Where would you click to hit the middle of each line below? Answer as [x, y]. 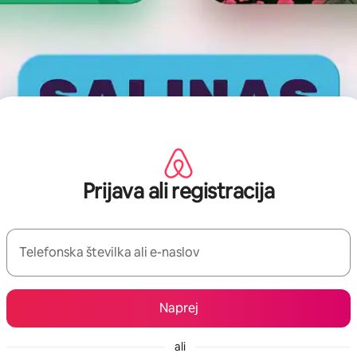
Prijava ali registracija [178, 191]
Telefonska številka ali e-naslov [109, 252]
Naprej [178, 308]
